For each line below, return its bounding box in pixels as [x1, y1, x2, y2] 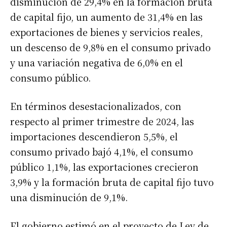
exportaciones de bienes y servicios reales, [10, 25, 203, 39]
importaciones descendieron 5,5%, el [10, 129, 178, 143]
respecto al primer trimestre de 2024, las [10, 114, 194, 128]
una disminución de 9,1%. [10, 190, 128, 204]
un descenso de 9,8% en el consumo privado [10, 40, 211, 54]
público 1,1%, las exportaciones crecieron [10, 160, 199, 173]
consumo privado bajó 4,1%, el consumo [10, 144, 193, 158]
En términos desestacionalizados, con [10, 99, 181, 112]
